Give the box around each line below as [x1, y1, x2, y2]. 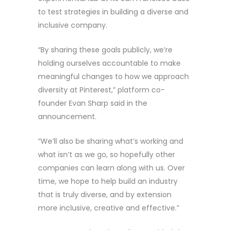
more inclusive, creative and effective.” [38, 202, 179, 213]
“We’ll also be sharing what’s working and [38, 136, 183, 146]
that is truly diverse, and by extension [38, 189, 171, 200]
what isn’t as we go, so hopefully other [38, 149, 175, 160]
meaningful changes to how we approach [38, 71, 189, 82]
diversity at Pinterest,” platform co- [38, 84, 165, 95]
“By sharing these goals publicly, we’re [38, 44, 172, 55]
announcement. [38, 111, 97, 122]
